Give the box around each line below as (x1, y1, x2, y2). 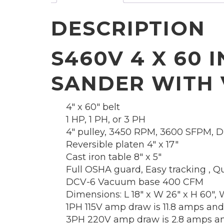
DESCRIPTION (51, 16, 205, 41)
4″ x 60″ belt (66, 101, 120, 113)
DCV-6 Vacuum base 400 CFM (66, 176, 203, 188)
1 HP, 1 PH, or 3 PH (66, 114, 145, 125)
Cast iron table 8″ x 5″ (66, 151, 161, 163)
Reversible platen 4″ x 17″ (66, 139, 178, 150)
